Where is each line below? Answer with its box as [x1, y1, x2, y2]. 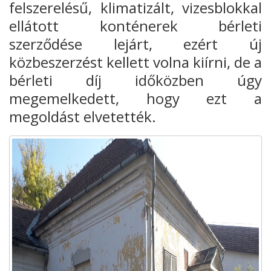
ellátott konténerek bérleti [9, 16, 262, 36]
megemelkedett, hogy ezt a [9, 88, 262, 109]
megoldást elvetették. [9, 106, 156, 127]
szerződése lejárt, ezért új [9, 34, 262, 54]
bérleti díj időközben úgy [9, 70, 262, 91]
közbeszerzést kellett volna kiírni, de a [9, 52, 262, 73]
